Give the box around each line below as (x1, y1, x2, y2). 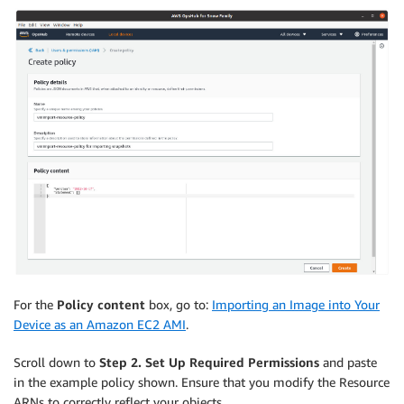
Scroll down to (14, 354, 99, 371)
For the (14, 297, 57, 313)
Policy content (57, 297, 145, 313)
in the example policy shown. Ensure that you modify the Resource (14, 374, 390, 390)
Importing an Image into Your (212, 297, 380, 313)
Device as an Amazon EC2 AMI (14, 317, 186, 333)
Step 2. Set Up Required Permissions (99, 354, 319, 371)
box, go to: (145, 297, 212, 313)
